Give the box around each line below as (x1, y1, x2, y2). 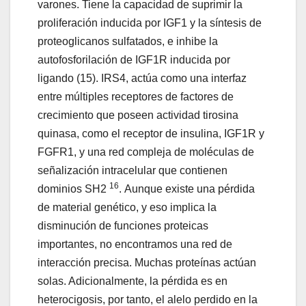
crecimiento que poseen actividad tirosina (38, 109, 238, 122)
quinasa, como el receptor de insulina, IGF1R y (38, 128, 264, 140)
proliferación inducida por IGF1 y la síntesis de (38, 17, 262, 29)
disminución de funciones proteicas (38, 220, 208, 232)
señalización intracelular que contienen (38, 165, 227, 177)
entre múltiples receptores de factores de (38, 91, 234, 103)
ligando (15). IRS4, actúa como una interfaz (38, 72, 247, 85)
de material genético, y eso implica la (38, 201, 217, 214)
